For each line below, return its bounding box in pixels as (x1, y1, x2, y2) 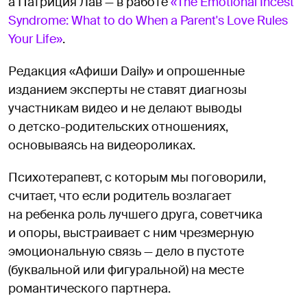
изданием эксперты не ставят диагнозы (8, 81, 247, 98)
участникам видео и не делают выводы (8, 99, 242, 116)
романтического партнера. (8, 280, 171, 297)
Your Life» (8, 30, 62, 47)
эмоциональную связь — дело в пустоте (8, 243, 244, 260)
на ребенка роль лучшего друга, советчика (8, 206, 262, 223)
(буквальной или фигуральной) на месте (8, 261, 244, 278)
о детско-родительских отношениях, (8, 118, 228, 135)
